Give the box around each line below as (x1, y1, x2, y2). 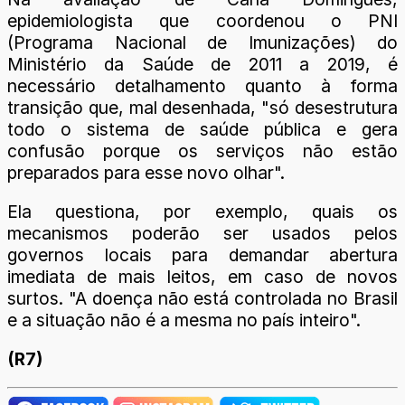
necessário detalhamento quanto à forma (7, 74, 398, 97)
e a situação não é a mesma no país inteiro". (7, 308, 361, 331)
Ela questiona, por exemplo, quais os (7, 200, 398, 222)
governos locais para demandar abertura (7, 243, 398, 266)
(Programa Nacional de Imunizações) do (7, 31, 398, 53)
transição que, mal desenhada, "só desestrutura (7, 96, 398, 118)
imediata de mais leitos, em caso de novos (7, 265, 398, 287)
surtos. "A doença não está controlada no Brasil (7, 287, 398, 309)
